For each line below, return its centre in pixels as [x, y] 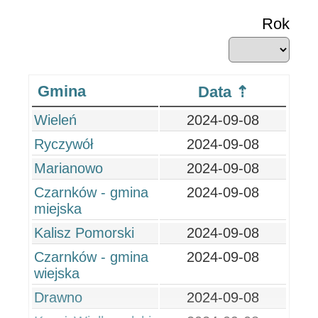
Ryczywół [64, 144]
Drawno [58, 297]
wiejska [57, 273]
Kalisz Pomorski [84, 233]
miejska [58, 209]
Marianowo [68, 168]
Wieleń [55, 120]
